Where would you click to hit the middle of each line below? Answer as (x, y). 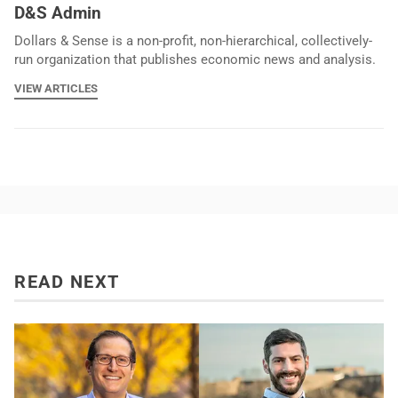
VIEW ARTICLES (56, 89)
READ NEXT (67, 282)
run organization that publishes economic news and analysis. (195, 59)
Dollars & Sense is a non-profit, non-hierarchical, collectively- (193, 40)
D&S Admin (58, 13)
